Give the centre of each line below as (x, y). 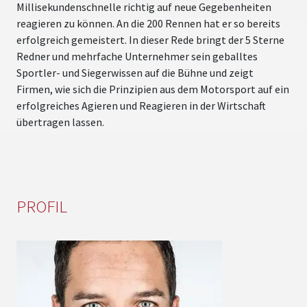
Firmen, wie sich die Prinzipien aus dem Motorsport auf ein (153, 89)
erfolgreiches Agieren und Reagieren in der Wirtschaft (141, 105)
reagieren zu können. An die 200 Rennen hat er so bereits (148, 23)
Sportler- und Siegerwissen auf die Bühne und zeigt (135, 72)
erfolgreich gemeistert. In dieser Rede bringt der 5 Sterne (150, 39)
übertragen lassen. (60, 122)
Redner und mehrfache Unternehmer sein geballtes (137, 56)
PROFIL (42, 206)
